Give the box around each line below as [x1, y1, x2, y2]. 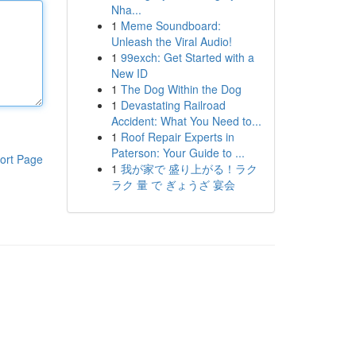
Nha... [110, 2, 141, 17]
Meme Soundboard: [120, 17, 221, 33]
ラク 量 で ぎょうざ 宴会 [110, 176, 235, 192]
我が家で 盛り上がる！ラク [120, 161, 257, 176]
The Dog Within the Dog [120, 81, 242, 97]
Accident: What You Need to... [110, 113, 261, 129]
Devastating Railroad [120, 97, 226, 113]
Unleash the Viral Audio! [110, 33, 232, 49]
